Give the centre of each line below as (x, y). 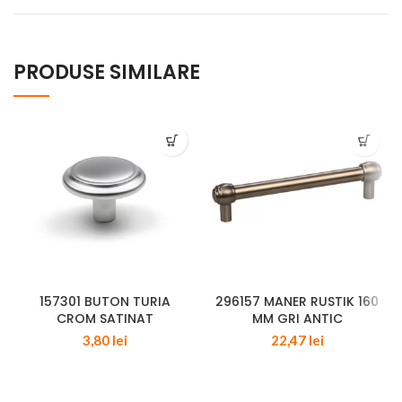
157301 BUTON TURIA (105, 302)
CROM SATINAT (105, 319)
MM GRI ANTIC (297, 319)
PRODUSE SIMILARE (107, 73)
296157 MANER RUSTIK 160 (297, 302)
